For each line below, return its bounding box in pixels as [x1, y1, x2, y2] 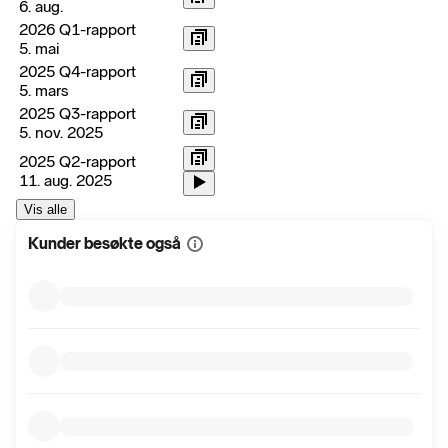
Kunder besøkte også [28, 234, 181, 254]
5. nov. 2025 [19, 123, 103, 143]
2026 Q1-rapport [19, 20, 136, 40]
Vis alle [24, 202, 67, 218]
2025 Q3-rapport [19, 104, 136, 124]
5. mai [19, 39, 59, 59]
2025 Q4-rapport [19, 62, 136, 82]
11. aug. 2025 [19, 171, 112, 191]
